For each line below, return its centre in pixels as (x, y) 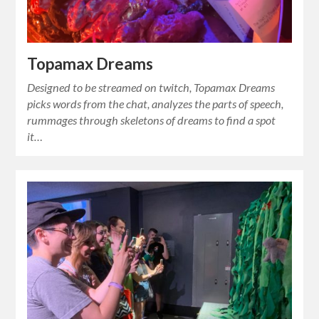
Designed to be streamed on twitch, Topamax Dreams (151, 87)
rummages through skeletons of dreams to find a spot (152, 120)
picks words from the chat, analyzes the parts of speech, (156, 103)
